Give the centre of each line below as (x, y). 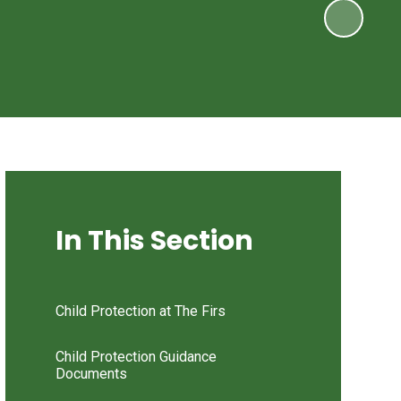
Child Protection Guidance (136, 356)
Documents (91, 373)
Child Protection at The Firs (140, 311)
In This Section (154, 240)
